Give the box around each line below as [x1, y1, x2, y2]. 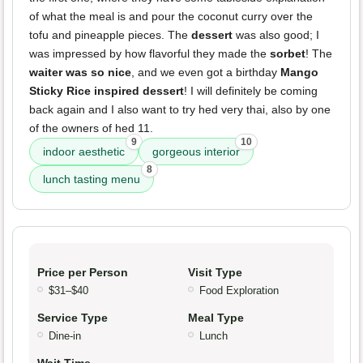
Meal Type [188, 310, 244, 324]
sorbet [270, 46, 305, 60]
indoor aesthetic [43, 144, 125, 158]
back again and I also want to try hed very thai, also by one [29, 102, 331, 116]
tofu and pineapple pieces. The [29, 28, 191, 41]
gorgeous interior [152, 144, 240, 158]
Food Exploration [199, 284, 279, 297]
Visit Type [188, 265, 242, 279]
